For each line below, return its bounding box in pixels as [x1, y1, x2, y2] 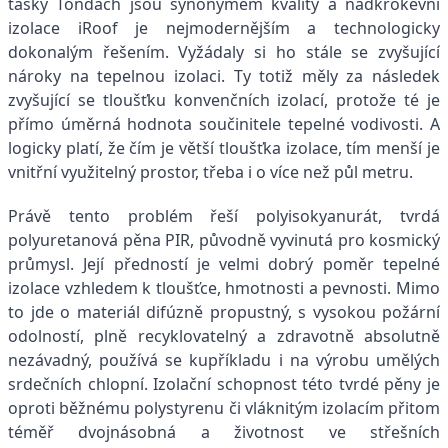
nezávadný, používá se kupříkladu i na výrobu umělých [8, 349, 440, 372]
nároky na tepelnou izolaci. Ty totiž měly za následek [8, 65, 440, 88]
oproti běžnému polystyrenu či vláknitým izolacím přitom [8, 397, 440, 420]
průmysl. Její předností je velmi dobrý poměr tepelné [8, 253, 440, 276]
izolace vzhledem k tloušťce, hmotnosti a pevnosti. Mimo [8, 277, 440, 300]
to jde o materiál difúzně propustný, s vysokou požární [8, 301, 440, 324]
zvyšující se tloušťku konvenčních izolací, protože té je [8, 89, 440, 112]
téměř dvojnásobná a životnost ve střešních [8, 421, 440, 444]
